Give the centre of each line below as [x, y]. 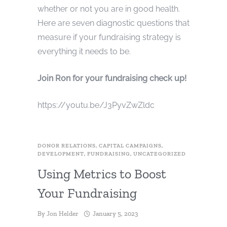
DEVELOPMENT [61, 154]
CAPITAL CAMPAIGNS [130, 145]
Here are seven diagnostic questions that [113, 23]
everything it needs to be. [84, 51]
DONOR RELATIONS [67, 145]
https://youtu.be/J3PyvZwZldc [96, 105]
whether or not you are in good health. [109, 9]
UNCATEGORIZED [160, 154]
